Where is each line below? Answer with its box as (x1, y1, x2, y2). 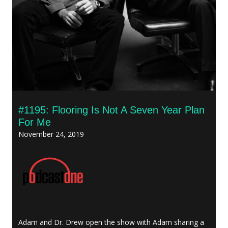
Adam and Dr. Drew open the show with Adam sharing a (18, 217, 204, 227)
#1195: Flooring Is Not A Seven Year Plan (18, 104, 205, 116)
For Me (18, 116, 51, 128)
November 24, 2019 (18, 129, 84, 139)
